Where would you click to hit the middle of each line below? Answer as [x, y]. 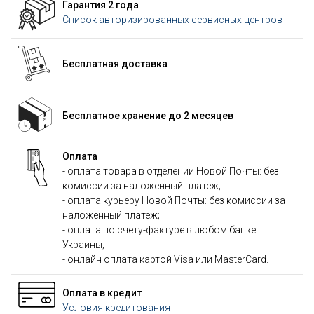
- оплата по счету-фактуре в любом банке [159, 230]
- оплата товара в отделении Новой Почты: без [171, 171]
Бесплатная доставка [115, 64]
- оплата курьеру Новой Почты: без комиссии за [174, 200]
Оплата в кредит [102, 293]
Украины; [83, 245]
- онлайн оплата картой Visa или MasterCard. [165, 259]
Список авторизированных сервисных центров [172, 19]
